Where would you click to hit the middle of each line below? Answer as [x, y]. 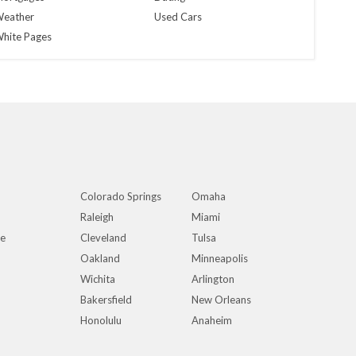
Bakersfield [106, 300]
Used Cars [178, 17]
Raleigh [97, 217]
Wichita [98, 279]
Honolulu [101, 320]
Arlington [213, 279]
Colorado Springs [121, 196]
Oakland [100, 258]
